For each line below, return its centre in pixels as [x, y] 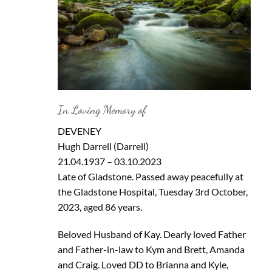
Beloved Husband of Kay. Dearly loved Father [151, 234]
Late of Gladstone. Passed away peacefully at [150, 176]
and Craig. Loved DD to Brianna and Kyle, [143, 265]
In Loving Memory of [102, 110]
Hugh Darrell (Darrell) [103, 146]
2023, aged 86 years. [100, 206]
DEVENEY [79, 131]
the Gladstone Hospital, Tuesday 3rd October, [152, 191]
